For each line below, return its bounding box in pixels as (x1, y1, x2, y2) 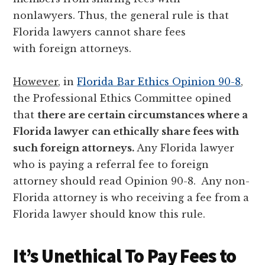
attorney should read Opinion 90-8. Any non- (13, 174, 250, 187)
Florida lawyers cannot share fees (13, 25, 186, 38)
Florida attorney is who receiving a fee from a (13, 191, 250, 203)
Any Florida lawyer (137, 141, 235, 154)
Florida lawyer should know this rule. (13, 208, 206, 220)
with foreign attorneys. (13, 42, 132, 54)
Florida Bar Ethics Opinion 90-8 (77, 75, 241, 88)
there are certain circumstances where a (37, 108, 248, 121)
